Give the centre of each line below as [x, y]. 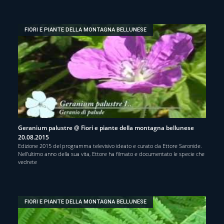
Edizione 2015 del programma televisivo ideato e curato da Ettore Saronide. [110, 145]
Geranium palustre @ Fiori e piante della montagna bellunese [106, 127]
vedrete [27, 161]
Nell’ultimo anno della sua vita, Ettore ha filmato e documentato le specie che [111, 153]
